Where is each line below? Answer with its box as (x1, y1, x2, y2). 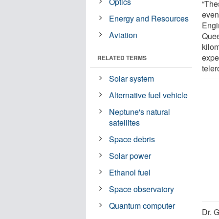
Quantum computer (109, 199, 175, 211)
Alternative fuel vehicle (109, 89, 188, 101)
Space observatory (109, 183, 175, 195)
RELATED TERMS (97, 53, 147, 62)
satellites (109, 116, 140, 128)
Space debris (109, 133, 155, 145)
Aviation (109, 29, 138, 41)
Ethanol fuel (109, 166, 151, 178)
